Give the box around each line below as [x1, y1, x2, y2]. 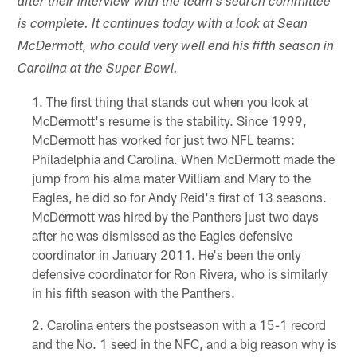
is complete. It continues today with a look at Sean [18, 18, 308, 33]
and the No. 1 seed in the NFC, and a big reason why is [31, 336, 337, 352]
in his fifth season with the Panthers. [31, 285, 235, 301]
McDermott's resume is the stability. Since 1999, [31, 113, 307, 129]
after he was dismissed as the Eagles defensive [31, 228, 292, 244]
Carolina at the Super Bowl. [18, 63, 178, 77]
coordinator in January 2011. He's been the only [31, 247, 301, 263]
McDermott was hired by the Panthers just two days [31, 209, 319, 225]
